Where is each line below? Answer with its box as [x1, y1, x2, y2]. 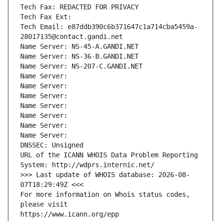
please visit [20, 200, 68, 209]
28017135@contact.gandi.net [20, 33, 123, 41]
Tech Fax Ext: [20, 13, 72, 21]
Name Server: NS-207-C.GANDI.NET [20, 62, 143, 71]
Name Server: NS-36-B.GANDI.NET [20, 52, 139, 61]
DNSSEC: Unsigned [20, 141, 83, 149]
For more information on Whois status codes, [20, 190, 190, 199]
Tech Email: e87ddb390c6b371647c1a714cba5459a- [20, 23, 198, 31]
